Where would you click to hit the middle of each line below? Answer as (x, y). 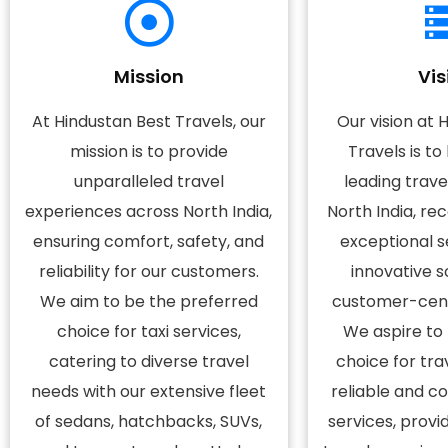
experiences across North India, (149, 211)
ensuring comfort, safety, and (149, 241)
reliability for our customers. (148, 271)
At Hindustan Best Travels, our (148, 121)
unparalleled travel (148, 181)
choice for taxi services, (148, 331)
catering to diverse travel (148, 361)
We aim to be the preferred (148, 301)
